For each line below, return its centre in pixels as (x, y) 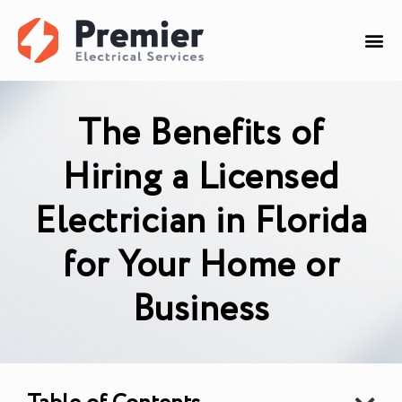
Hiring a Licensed (201, 178)
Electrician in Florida (201, 222)
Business (201, 310)
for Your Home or (201, 266)
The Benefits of (201, 134)
